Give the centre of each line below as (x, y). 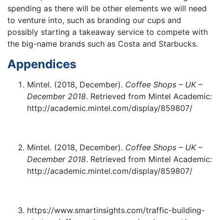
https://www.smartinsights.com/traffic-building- (116, 210)
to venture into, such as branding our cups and (94, 20)
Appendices (42, 64)
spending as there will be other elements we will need (107, 9)
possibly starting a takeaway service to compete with (108, 32)
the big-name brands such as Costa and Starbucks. (103, 44)
